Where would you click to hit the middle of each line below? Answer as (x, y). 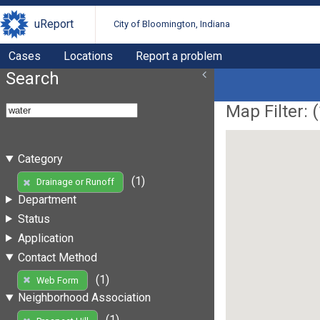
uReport (54, 24)
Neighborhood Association (84, 298)
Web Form (57, 280)
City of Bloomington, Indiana (172, 24)
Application (45, 238)
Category (40, 159)
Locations (88, 56)
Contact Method (57, 257)
